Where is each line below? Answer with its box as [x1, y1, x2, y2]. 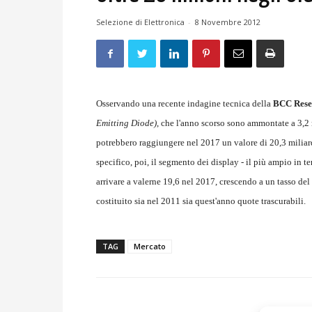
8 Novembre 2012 [195, 17, 260, 28]
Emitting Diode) [96, 118, 157, 129]
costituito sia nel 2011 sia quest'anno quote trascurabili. [96, 196, 306, 207]
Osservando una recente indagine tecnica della [96, 98, 273, 109]
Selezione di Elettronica [96, 17, 185, 28]
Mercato [134, 241, 166, 252]
